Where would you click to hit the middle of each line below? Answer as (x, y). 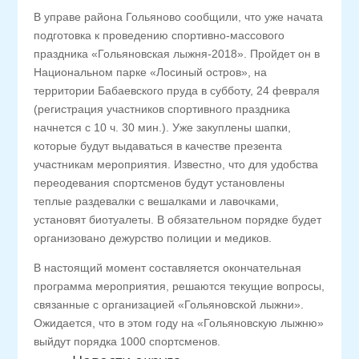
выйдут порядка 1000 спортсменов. (127, 341)
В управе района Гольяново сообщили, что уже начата (179, 17)
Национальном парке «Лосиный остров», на (151, 72)
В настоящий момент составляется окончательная (168, 268)
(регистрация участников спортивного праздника (162, 109)
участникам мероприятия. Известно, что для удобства (176, 164)
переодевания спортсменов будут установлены (159, 183)
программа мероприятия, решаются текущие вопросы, (179, 286)
